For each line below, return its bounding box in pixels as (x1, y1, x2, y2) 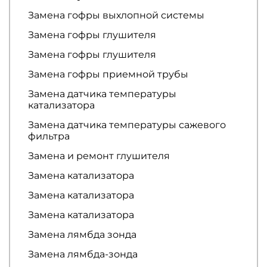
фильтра (28, 130, 70, 142)
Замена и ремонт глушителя (28, 150, 170, 162)
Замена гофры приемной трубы (28, 68, 188, 80)
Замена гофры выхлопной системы (28, 9, 204, 21)
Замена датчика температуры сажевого (28, 119, 226, 131)
